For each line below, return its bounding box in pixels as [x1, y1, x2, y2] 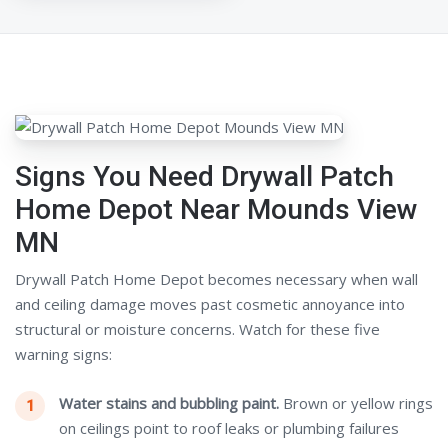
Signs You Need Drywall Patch [15, 160, 394, 194]
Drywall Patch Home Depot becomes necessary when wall [15, 269, 418, 290]
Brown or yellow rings [279, 393, 433, 414]
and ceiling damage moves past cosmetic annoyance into [15, 294, 405, 315]
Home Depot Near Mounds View [15, 193, 418, 227]
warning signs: [15, 344, 112, 365]
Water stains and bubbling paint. [59, 393, 279, 414]
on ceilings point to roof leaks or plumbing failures [59, 418, 399, 439]
